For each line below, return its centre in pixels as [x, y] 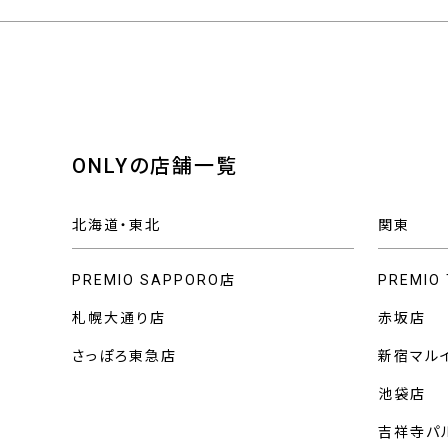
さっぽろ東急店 [124, 355]
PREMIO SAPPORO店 [154, 279]
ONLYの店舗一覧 [155, 165]
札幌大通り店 [119, 317]
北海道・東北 [116, 224]
